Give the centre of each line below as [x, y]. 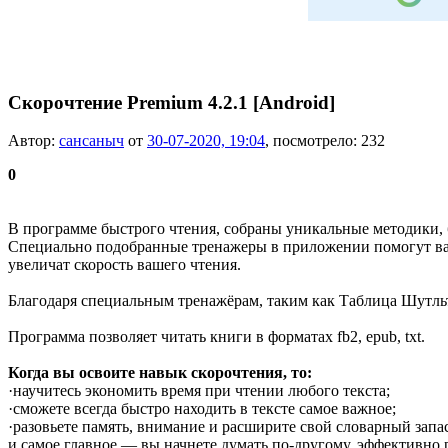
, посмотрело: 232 [325, 141]
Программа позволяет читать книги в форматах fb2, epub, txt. [216, 337]
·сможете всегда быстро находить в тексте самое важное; [202, 409]
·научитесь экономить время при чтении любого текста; [199, 391]
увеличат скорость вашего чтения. [124, 265]
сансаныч [91, 141]
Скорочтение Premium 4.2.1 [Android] [171, 102]
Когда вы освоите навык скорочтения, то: [160, 373]
